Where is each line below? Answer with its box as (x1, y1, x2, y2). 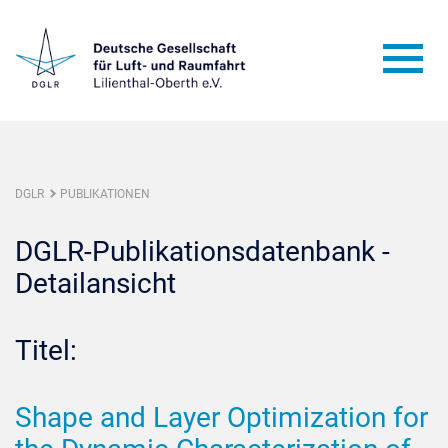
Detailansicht (15, 267, 176, 300)
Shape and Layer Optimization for (15, 401, 428, 434)
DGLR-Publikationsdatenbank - (15, 235, 390, 268)
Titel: (15, 334, 77, 367)
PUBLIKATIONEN (60, 187, 150, 201)
